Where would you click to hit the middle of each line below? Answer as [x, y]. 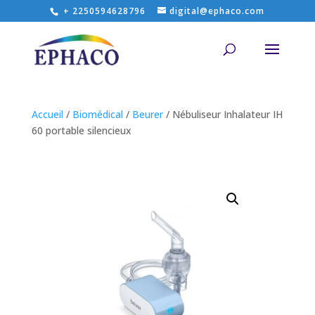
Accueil [47, 114]
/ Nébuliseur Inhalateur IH [223, 114]
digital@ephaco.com [217, 11]
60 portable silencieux [81, 130]
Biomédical [97, 114]
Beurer [147, 114]
